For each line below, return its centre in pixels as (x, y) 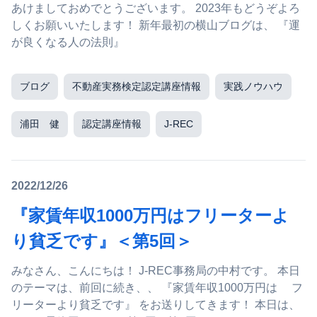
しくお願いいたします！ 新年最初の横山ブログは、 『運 (75, 25)
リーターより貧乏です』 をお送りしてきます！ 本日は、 (75, 305)
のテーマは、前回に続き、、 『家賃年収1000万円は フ (86, 288)
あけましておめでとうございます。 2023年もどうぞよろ (156, 8)
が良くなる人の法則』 (68, 42)
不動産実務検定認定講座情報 (137, 86)
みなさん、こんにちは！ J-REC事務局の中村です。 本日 (144, 271)
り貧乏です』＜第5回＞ (102, 241)
